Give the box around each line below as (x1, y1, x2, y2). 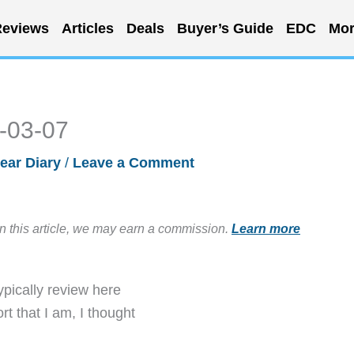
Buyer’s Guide (176, 20, 273, 36)
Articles (61, 20, 114, 36)
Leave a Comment (73, 155, 194, 171)
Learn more (232, 221, 300, 235)
